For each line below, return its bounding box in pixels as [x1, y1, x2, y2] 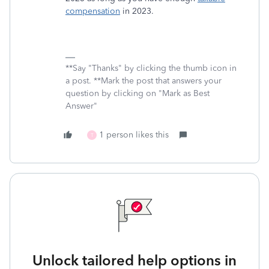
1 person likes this [99, 130, 169, 140]
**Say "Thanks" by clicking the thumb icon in [65, 63, 237, 73]
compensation [65, 6, 120, 16]
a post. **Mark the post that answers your [65, 76, 222, 86]
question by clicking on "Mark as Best [65, 88, 210, 98]
